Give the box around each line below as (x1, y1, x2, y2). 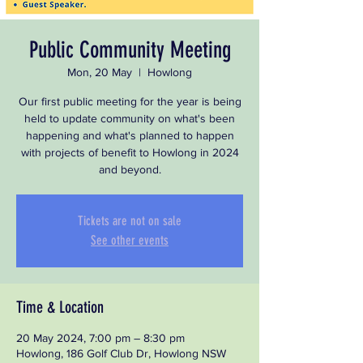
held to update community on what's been (24, 112, 235, 125)
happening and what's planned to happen (25, 129, 234, 142)
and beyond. (98, 163, 161, 176)
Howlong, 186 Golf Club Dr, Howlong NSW (16, 347, 226, 360)
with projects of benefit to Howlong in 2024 (20, 146, 239, 159)
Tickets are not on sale (78, 213, 181, 228)
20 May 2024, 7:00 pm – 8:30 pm (16, 331, 185, 344)
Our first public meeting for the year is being (18, 95, 241, 108)
